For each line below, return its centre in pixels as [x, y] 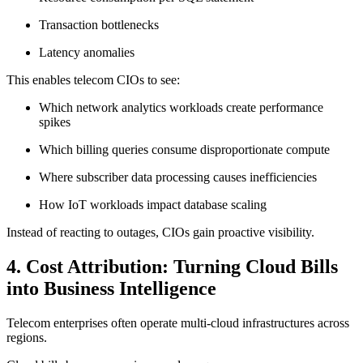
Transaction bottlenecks [99, 25]
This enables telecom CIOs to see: [93, 80]
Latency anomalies [87, 53]
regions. [27, 337]
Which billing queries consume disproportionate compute [184, 150]
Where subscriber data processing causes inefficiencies [178, 177]
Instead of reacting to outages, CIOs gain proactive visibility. [160, 233]
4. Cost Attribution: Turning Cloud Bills [172, 266]
